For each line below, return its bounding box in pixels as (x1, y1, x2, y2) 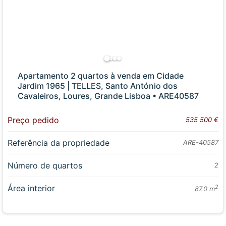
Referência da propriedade (8, 137, 110, 148)
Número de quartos (8, 160, 83, 171)
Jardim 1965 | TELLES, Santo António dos (18, 80, 178, 91)
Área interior (8, 183, 55, 193)
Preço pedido (8, 115, 60, 125)
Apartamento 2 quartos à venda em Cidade (18, 70, 184, 81)
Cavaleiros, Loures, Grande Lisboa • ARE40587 (18, 90, 199, 101)
